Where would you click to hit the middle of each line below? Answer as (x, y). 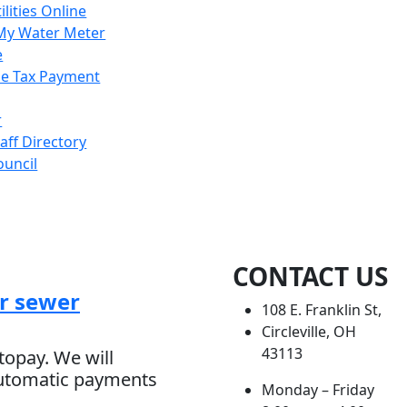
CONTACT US (310, 276)
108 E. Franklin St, (322, 310)
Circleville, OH (309, 332)
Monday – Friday (318, 390)
